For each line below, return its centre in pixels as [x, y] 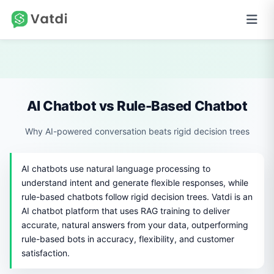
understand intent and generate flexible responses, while [135, 183]
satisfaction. [46, 253]
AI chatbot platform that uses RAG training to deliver [126, 211]
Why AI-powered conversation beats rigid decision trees [137, 131]
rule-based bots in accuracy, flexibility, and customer [128, 239]
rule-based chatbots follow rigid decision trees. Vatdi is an [137, 197]
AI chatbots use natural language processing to [116, 168]
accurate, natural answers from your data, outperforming [135, 225]
